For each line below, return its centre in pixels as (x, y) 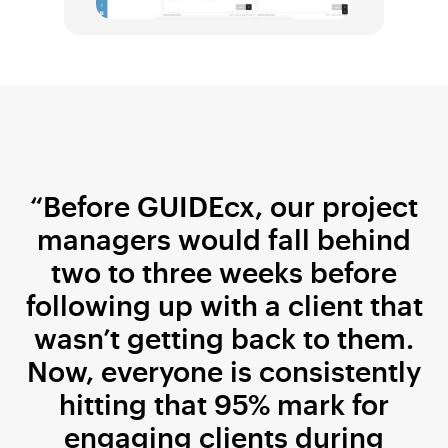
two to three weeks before (224, 271)
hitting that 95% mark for (224, 403)
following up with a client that (224, 304)
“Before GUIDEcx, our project (224, 205)
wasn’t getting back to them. (224, 337)
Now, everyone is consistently (224, 370)
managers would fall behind (224, 238)
